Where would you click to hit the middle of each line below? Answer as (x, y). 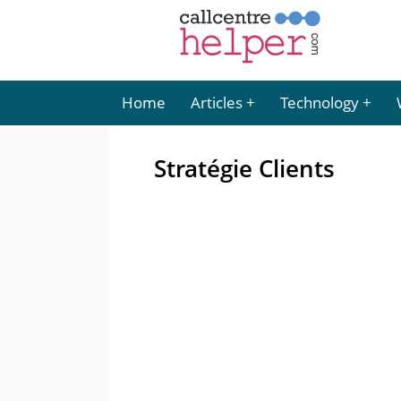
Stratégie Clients (244, 168)
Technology (320, 102)
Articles (217, 102)
